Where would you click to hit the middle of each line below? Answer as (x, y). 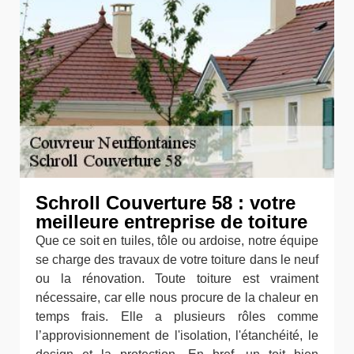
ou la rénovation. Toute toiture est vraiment (177, 279)
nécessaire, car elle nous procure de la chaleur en (177, 298)
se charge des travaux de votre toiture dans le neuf (177, 260)
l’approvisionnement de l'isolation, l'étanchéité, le (177, 336)
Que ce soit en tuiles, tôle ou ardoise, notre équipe (177, 241)
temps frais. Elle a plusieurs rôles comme (177, 317)
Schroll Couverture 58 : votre (166, 203)
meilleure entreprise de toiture (171, 222)
